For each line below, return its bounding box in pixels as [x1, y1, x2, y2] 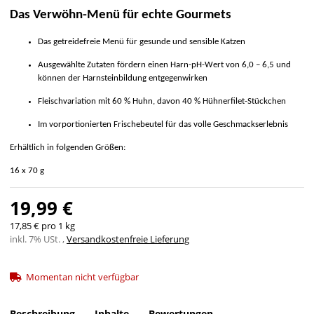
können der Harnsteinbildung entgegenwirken [38, 74, 207, 83]
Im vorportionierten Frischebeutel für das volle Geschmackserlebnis [38, 120, 288, 130]
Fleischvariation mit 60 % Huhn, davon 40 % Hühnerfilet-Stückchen [38, 97, 286, 107]
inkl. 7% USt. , [10, 233, 67, 246]
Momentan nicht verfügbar [26, 271, 139, 284]
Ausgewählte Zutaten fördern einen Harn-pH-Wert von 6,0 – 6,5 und [38, 60, 291, 70]
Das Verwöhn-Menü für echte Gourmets [10, 8, 231, 22]
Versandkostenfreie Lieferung [67, 233, 189, 246]
